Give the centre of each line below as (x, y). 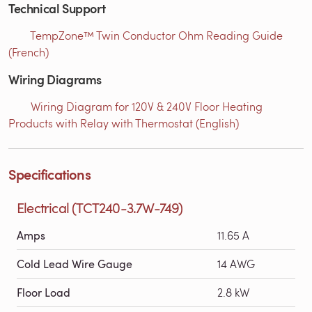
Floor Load (44, 292)
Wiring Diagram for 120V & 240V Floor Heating (147, 106)
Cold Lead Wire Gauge (75, 264)
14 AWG (236, 263)
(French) (29, 52)
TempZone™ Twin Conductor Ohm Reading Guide (156, 35)
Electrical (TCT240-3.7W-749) (100, 207)
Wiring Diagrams (55, 79)
